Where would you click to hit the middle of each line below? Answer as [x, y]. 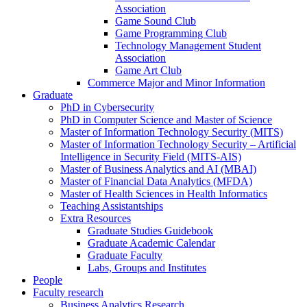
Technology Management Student [188, 46]
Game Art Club [148, 70]
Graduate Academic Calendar [151, 243]
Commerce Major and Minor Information [176, 83]
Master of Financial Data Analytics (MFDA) [156, 181]
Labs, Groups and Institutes [147, 268]
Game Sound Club [156, 21]
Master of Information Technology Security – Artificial [178, 144]
